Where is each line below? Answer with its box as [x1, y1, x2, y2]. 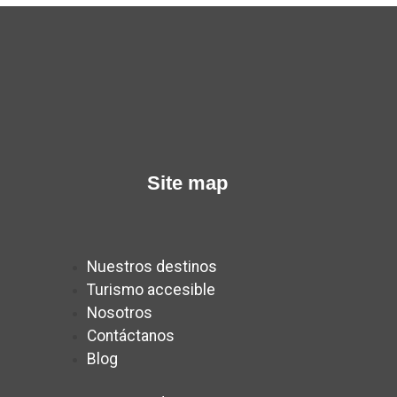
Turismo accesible [86, 280, 215, 299]
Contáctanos [86, 326, 175, 345]
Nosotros [86, 303, 152, 322]
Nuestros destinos [86, 257, 217, 276]
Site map [146, 171, 228, 194]
